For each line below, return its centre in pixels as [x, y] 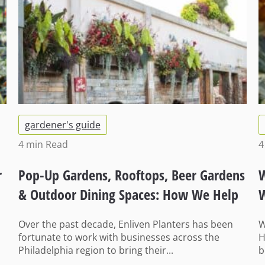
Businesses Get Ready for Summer [112, 214]
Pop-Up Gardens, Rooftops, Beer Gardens [131, 175]
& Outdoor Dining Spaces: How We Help [128, 195]
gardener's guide [62, 125]
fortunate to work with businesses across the [119, 237]
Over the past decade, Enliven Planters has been [125, 224]
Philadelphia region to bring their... [96, 251]
